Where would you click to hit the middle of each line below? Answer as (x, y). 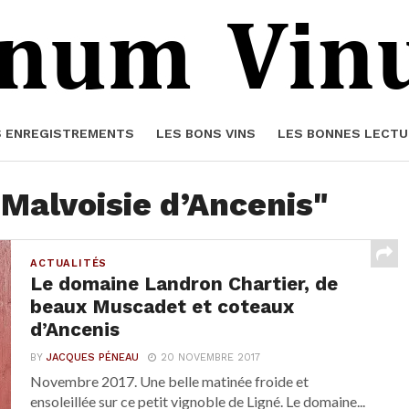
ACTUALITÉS (69, 263)
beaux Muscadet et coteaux (163, 307)
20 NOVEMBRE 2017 (211, 357)
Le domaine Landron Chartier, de (184, 284)
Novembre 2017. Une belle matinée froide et (170, 381)
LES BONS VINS (205, 133)
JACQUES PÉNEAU (93, 357)
